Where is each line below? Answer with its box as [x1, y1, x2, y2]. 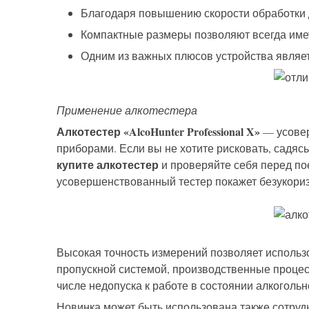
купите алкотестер [57, 157, 159, 173]
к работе [145, 278, 188, 293]
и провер [161, 157, 208, 172]
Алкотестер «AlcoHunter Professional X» [57, 123, 263, 140]
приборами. [57, 141, 119, 156]
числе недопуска [57, 278, 145, 293]
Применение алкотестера [57, 103, 197, 118]
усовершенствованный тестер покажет [57, 174, 259, 189]
